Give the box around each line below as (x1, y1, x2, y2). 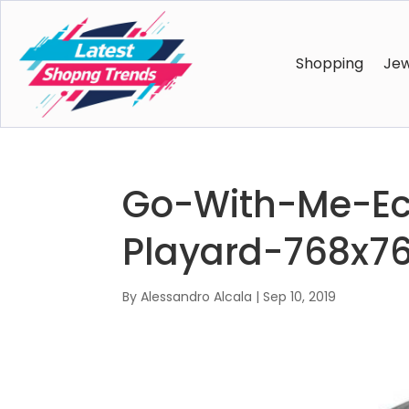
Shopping (295, 53, 363, 75)
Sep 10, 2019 (263, 288, 337, 307)
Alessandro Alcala (141, 288, 253, 307)
